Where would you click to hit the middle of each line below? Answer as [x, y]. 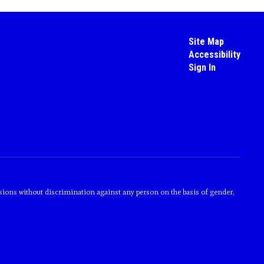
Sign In [202, 67]
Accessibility [214, 55]
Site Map [206, 42]
